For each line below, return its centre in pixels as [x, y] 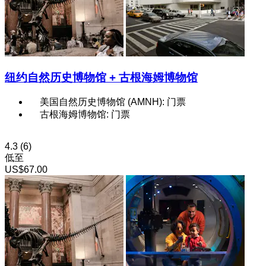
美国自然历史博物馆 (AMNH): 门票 [113, 102]
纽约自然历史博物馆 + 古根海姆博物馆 [101, 77]
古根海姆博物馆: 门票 [85, 115]
